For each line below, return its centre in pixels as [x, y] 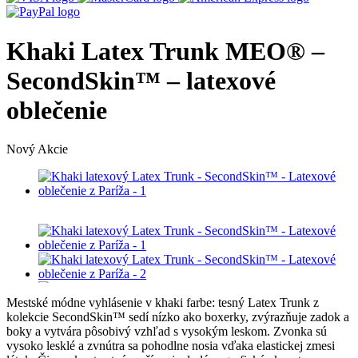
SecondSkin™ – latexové [141, 80]
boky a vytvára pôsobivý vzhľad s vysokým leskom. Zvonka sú [167, 332]
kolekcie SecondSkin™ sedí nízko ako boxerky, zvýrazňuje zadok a [178, 317]
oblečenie [57, 110]
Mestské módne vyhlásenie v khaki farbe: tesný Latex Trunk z [163, 303]
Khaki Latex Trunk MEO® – [165, 51]
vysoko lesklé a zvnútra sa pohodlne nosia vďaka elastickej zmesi [171, 346]
